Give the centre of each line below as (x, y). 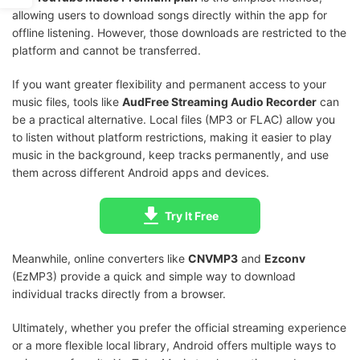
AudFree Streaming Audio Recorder (219, 101)
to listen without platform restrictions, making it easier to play (172, 137)
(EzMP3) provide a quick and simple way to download (154, 276)
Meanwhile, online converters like (100, 258)
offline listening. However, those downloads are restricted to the (179, 32)
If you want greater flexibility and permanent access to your (169, 84)
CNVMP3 (213, 258)
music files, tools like (67, 101)
